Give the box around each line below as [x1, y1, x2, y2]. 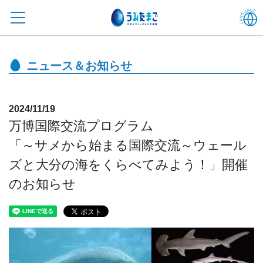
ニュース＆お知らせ [26, 59, 132, 72]
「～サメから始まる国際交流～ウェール [9, 138, 247, 153]
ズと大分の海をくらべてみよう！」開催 [9, 157, 248, 172]
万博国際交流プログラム [9, 119, 154, 133]
